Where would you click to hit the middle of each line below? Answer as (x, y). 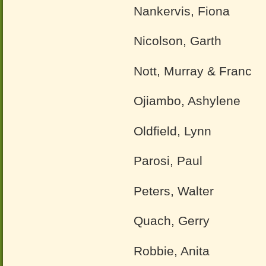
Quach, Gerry (172, 221)
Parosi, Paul (168, 161)
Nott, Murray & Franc (193, 71)
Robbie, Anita (172, 251)
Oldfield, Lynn (172, 131)
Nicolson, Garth (178, 41)
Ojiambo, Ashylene (187, 101)
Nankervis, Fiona (182, 11)
